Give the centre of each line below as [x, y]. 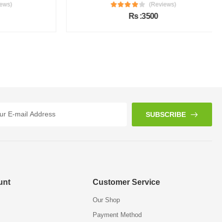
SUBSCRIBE [166, 114]
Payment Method [117, 215]
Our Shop [107, 200]
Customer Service [127, 182]
